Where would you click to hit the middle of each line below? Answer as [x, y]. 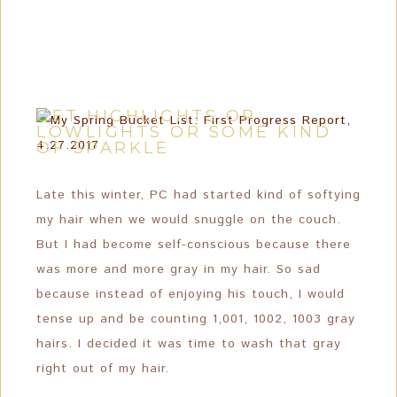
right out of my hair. [103, 369]
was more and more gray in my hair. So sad [179, 269]
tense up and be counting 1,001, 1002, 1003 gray [196, 319]
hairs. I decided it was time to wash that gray [189, 344]
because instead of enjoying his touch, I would [191, 294]
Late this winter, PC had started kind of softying [198, 195]
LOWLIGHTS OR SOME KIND [184, 132]
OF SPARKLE [103, 148]
